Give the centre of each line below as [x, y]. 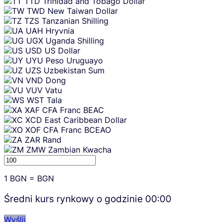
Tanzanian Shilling [75, 21]
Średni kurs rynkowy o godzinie [75, 199]
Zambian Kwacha [80, 150]
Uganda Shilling [75, 41]
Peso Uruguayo [74, 61]
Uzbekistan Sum [74, 71]
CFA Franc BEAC [73, 110]
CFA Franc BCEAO [77, 130]
